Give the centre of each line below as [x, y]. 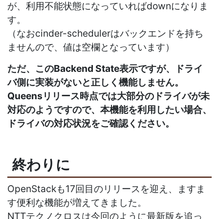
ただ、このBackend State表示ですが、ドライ [105, 68]
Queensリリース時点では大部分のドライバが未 [109, 96]
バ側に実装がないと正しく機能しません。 [96, 82]
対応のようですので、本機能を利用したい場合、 [109, 109]
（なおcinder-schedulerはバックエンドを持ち [105, 33]
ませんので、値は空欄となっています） [91, 47]
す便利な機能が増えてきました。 [77, 203]
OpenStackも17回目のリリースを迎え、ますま [106, 189]
